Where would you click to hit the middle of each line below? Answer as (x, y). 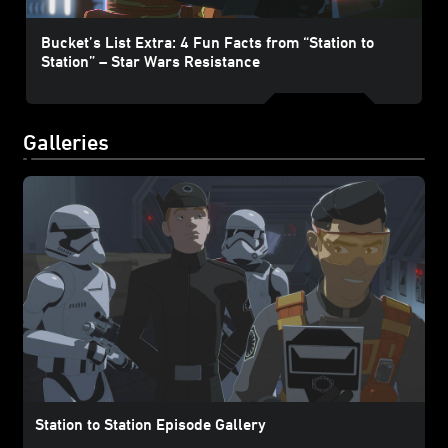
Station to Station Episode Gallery (150, 423)
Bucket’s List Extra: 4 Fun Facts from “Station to (207, 41)
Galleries (66, 141)
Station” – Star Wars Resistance (150, 60)
